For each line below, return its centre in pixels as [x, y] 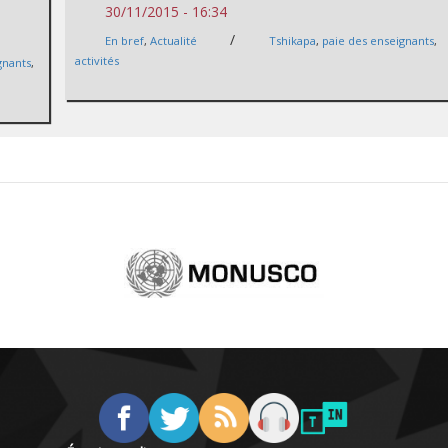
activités [97, 60]
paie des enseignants [378, 40]
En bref [125, 40]
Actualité [174, 40]
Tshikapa [293, 40]
